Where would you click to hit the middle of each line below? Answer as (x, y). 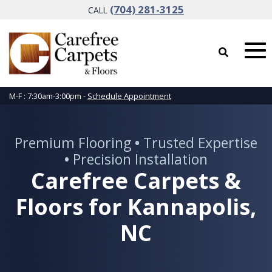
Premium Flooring (75, 143)
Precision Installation (138, 159)
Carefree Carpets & (136, 181)
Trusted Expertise (199, 143)
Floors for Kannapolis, (136, 207)
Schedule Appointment (129, 96)
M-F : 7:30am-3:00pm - (48, 96)
